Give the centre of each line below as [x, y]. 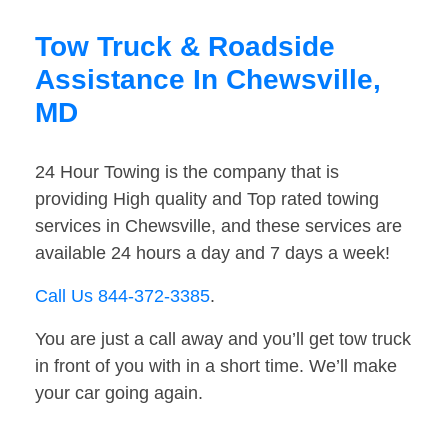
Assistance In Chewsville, [208, 80]
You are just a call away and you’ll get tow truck [223, 339]
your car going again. [119, 393]
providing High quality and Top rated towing [207, 199]
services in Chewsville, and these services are [218, 226]
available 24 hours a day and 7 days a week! [212, 253]
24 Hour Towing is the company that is [187, 172]
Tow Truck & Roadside [185, 47]
